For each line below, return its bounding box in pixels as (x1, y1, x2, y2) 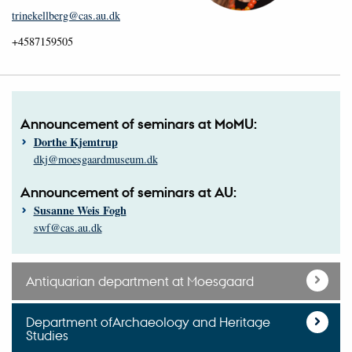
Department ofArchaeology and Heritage (26, 313, 271, 331)
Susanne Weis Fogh (33, 201, 126, 218)
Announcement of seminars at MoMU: (20, 114, 257, 133)
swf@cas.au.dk (33, 219, 102, 235)
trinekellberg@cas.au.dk (12, 7, 120, 23)
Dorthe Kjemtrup (33, 133, 118, 150)
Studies (26, 327, 69, 344)
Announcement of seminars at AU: (20, 182, 236, 201)
